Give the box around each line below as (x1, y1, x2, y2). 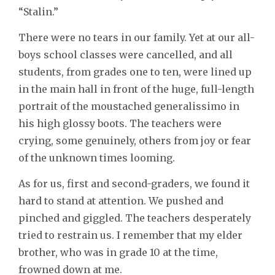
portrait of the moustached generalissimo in (18, 100, 239, 113)
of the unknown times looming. (18, 152, 175, 165)
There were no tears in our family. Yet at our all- (18, 31, 255, 44)
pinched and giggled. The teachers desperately (18, 212, 251, 225)
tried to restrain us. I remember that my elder (18, 229, 242, 242)
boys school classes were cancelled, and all (18, 48, 233, 61)
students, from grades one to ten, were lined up (18, 66, 252, 79)
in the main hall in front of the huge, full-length (18, 83, 254, 96)
